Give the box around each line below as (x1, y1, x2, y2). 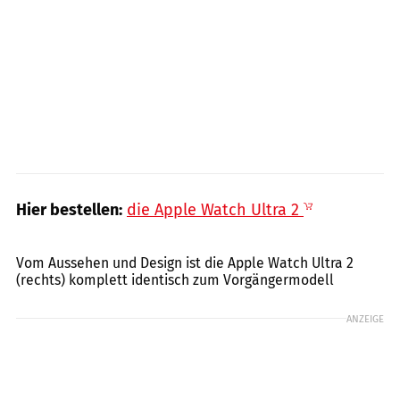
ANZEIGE (346, 312, 384, 325)
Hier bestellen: (16, 199, 122, 220)
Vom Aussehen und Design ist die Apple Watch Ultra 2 (16, 254, 354, 271)
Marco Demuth (325, 225, 392, 238)
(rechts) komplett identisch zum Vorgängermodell (16, 271, 334, 288)
